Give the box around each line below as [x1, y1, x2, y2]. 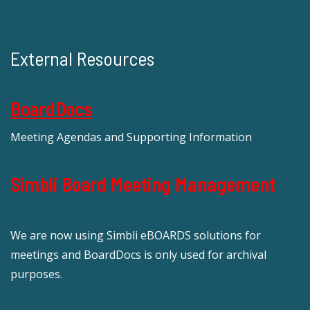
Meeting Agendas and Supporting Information [10, 129, 252, 145]
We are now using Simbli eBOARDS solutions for [10, 228, 261, 244]
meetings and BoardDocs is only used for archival [10, 247, 266, 263]
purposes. [10, 266, 62, 282]
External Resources [10, 46, 154, 71]
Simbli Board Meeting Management [10, 172, 275, 197]
